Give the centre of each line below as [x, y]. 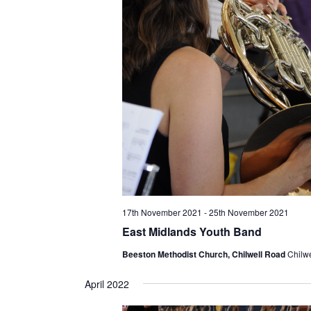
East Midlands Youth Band [192, 231]
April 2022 [107, 284]
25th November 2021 [249, 212]
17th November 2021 [162, 212]
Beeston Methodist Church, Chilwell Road [204, 254]
